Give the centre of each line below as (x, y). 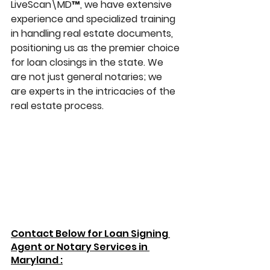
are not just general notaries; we (88, 77)
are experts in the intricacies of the (94, 92)
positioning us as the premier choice (96, 48)
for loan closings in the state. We (88, 63)
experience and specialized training (94, 19)
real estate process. (57, 106)
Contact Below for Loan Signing (90, 234)
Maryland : (37, 260)
